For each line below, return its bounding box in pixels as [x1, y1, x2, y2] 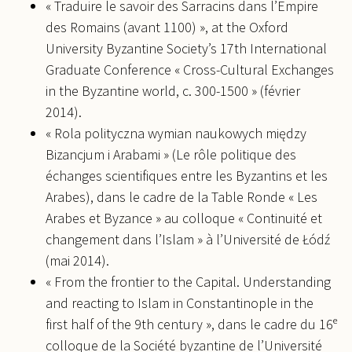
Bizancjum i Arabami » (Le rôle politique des [46, 145, 296, 163]
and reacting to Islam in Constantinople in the [46, 293, 313, 312]
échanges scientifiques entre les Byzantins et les [46, 166, 328, 185]
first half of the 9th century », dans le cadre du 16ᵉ [46, 314, 338, 333]
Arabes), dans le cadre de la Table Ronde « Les [46, 187, 317, 206]
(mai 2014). [46, 251, 109, 269]
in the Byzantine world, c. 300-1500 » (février [46, 81, 300, 100]
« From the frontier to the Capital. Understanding [46, 272, 331, 291]
